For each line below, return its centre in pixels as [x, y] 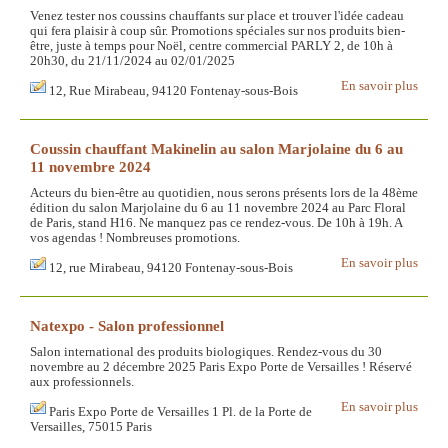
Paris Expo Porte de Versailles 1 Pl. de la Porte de [180, 412]
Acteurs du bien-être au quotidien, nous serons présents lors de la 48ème [224, 193]
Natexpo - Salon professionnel [127, 326]
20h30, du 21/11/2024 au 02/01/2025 [132, 61]
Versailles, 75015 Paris [91, 427]
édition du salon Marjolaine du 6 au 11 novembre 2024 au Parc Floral [218, 208]
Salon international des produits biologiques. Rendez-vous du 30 [206, 352]
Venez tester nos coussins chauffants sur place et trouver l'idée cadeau [217, 16]
